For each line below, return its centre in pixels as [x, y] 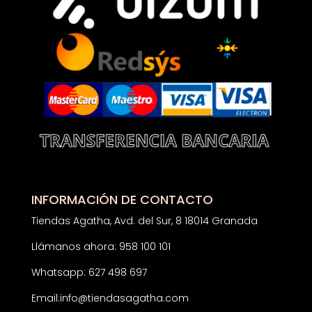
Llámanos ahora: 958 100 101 [101, 246]
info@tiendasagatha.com [124, 298]
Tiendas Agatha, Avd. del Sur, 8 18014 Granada [144, 220]
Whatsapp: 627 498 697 [89, 272]
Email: [45, 298]
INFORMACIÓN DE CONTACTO [122, 199]
